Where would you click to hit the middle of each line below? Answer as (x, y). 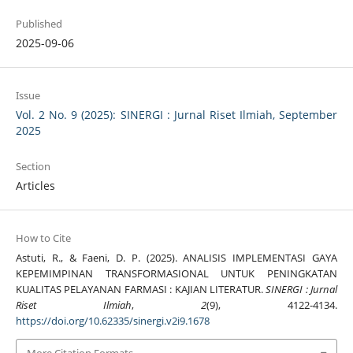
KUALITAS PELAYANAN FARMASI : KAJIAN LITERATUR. (141, 290)
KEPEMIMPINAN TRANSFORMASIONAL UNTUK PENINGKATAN (176, 274)
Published (39, 24)
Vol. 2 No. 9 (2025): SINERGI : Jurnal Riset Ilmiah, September (176, 115)
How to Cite (43, 238)
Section (33, 167)
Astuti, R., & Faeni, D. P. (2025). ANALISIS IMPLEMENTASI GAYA (176, 258)
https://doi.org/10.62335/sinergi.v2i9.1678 (112, 321)
